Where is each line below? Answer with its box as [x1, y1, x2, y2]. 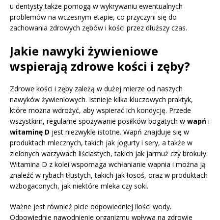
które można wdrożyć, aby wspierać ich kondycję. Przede [10, 105, 191, 115]
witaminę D [10, 127, 50, 137]
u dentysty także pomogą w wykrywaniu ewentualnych [10, 1, 183, 11]
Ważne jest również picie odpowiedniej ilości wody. [10, 201, 171, 211]
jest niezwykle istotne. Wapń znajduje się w [50, 127, 189, 137]
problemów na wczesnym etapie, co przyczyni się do [10, 12, 177, 22]
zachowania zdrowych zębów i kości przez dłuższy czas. [10, 23, 187, 32]
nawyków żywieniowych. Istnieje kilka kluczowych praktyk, [10, 94, 193, 104]
